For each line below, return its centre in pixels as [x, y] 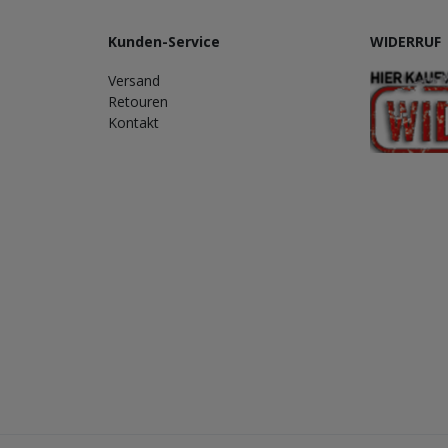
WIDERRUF [406, 41]
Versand [133, 80]
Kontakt [133, 122]
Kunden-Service [163, 41]
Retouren [137, 101]
